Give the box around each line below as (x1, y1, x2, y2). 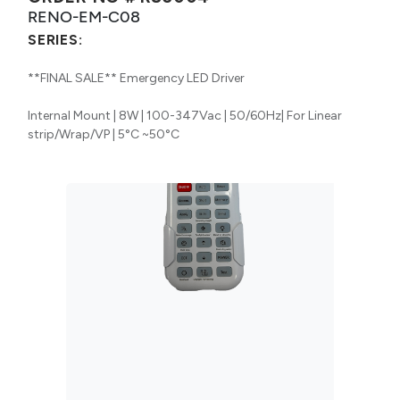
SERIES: (28, 30, 83, 48)
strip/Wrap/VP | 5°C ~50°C (28, 126, 179, 142)
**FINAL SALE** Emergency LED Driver (28, 70, 245, 86)
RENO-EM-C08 (28, 6, 140, 26)
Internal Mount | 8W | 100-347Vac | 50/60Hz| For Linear (28, 107, 342, 123)
